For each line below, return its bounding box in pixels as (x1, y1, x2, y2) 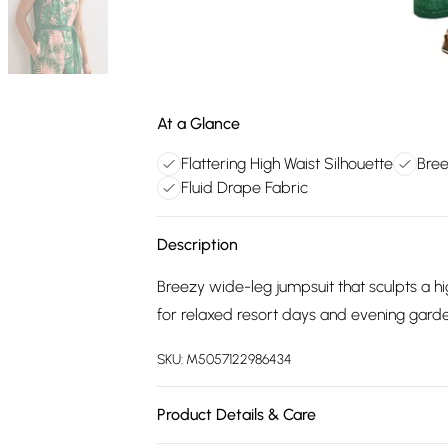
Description (157, 235, 238, 254)
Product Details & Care (157, 405, 316, 424)
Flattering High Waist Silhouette (181, 154, 393, 173)
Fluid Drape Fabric (181, 178, 308, 197)
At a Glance (157, 114, 240, 133)
